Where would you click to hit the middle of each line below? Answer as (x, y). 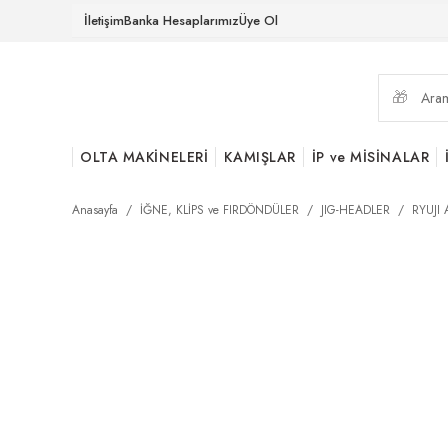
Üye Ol (258, 20)
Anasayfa (95, 210)
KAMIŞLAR (260, 157)
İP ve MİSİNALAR (370, 157)
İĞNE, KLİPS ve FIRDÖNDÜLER (219, 210)
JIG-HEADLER (355, 210)
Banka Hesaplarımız (181, 20)
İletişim (104, 20)
